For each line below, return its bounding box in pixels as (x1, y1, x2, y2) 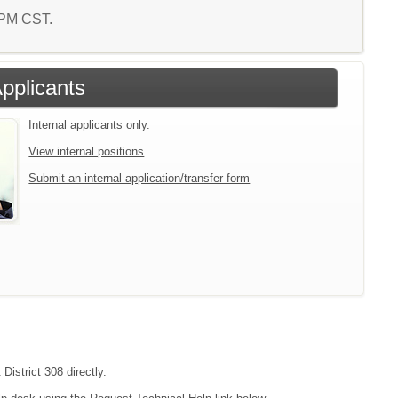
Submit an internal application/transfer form (28, 171, 251, 185)
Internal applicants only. (28, 117, 151, 131)
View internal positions (28, 144, 145, 158)
